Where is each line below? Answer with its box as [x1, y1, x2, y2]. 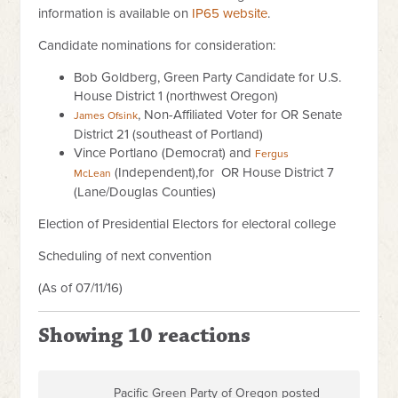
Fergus [255, 147, 290, 160]
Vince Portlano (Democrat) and [74, 145, 256, 161]
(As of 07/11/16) [38, 280, 123, 296]
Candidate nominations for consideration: [38, 37, 276, 53]
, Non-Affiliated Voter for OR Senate [138, 107, 343, 123]
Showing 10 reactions [38, 322, 251, 349]
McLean [74, 167, 112, 179]
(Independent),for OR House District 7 [111, 164, 335, 180]
